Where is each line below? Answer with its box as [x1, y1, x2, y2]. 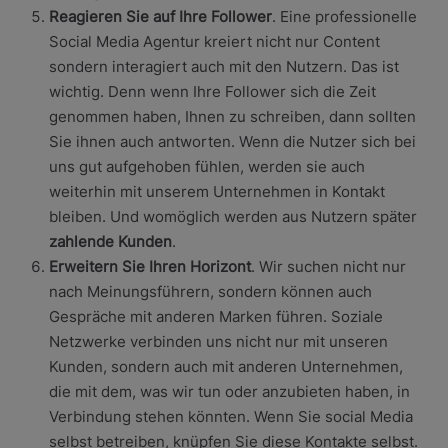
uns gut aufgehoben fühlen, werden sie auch [48, 156, 365, 176]
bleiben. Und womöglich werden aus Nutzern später [48, 206, 417, 226]
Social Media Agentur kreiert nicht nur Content [48, 31, 380, 51]
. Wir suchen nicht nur [250, 256, 406, 276]
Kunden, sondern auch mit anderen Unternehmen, [48, 356, 403, 376]
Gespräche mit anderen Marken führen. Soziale [48, 306, 383, 326]
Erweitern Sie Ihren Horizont [48, 256, 251, 276]
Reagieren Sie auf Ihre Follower [48, 6, 272, 26]
